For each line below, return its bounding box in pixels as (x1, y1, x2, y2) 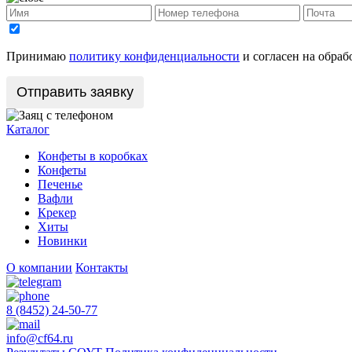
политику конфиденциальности (69, 49, 240, 63)
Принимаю (6, 49, 69, 63)
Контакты (75, 260, 128, 274)
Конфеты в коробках (38, 148, 148, 163)
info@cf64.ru (6, 331, 73, 345)
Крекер (38, 205, 76, 219)
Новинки (38, 233, 87, 247)
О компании (6, 260, 72, 274)
